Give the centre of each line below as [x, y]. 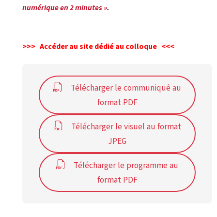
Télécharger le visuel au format [126, 126]
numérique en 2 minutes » [65, 8]
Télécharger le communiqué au [126, 88]
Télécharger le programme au [126, 165]
